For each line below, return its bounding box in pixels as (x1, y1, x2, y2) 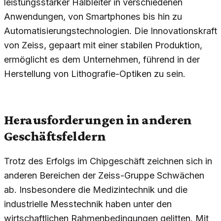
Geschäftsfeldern (4, 128, 106, 144)
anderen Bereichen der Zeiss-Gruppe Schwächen (4, 170, 204, 181)
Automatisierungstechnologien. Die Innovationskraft (4, 25, 217, 36)
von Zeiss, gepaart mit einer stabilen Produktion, (4, 39, 202, 50)
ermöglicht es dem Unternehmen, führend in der (4, 54, 200, 65)
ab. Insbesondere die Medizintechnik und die (4, 184, 187, 195)
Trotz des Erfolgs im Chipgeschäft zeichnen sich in (4, 156, 212, 167)
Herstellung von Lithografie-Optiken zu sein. (4, 68, 185, 79)
